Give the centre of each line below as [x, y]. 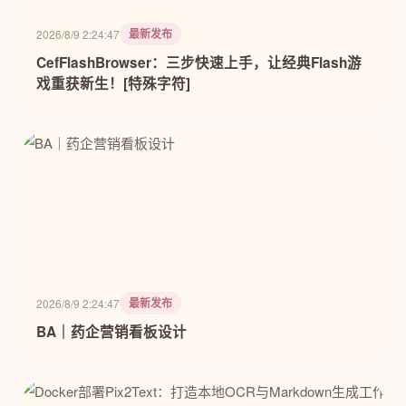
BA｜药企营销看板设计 [111, 332]
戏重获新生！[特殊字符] [113, 83]
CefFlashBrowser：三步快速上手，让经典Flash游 [199, 63]
